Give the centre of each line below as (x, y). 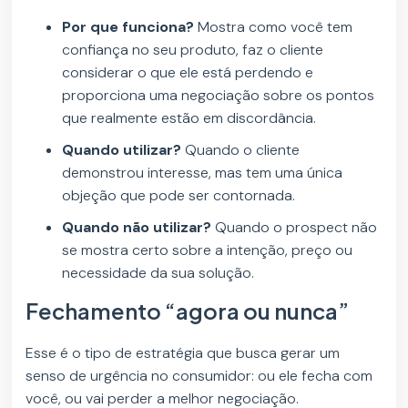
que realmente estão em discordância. (189, 118)
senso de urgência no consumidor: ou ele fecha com (199, 376)
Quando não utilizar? (137, 228)
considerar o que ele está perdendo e (188, 73)
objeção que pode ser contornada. (179, 196)
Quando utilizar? (124, 150)
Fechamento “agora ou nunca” (188, 311)
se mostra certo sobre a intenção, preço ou (208, 250)
